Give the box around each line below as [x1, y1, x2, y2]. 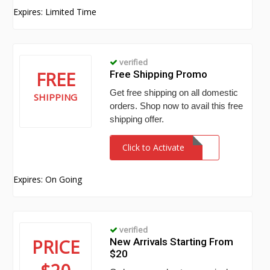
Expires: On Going [13, 174, 83, 185]
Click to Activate [122, 142, 185, 153]
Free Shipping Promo [110, 68, 208, 80]
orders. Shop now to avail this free [110, 101, 243, 111]
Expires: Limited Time [13, 6, 97, 17]
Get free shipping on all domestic [110, 87, 239, 98]
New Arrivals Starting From [110, 236, 234, 248]
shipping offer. [110, 114, 165, 124]
